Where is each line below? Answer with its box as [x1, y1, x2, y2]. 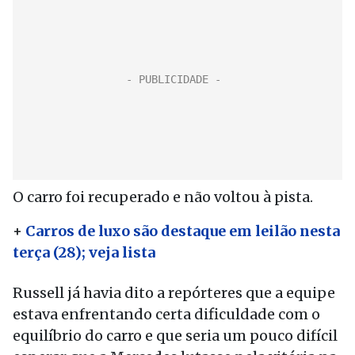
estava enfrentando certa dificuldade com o [13, 305, 320, 323]
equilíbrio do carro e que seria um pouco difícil [13, 326, 338, 345]
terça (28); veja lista [13, 243, 155, 261]
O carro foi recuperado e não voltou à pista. [13, 188, 313, 206]
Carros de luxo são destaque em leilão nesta [25, 222, 340, 240]
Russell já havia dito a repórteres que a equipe [13, 284, 335, 302]
